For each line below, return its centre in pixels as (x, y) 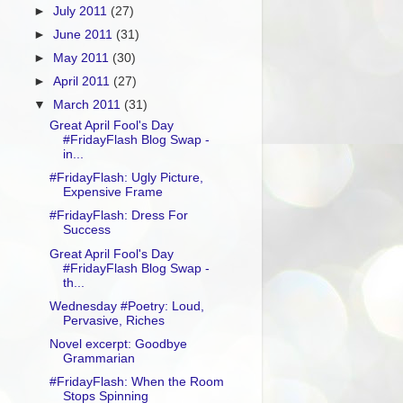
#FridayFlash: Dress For (118, 216)
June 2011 (85, 35)
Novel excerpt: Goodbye (118, 344)
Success (86, 230)
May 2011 (83, 58)
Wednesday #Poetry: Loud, (126, 306)
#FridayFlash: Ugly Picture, (126, 178)
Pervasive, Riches (113, 320)
